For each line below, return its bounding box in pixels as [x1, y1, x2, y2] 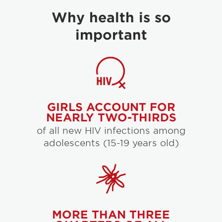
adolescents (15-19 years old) [43, 137, 179, 149]
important [75, 27, 147, 43]
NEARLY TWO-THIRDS [46, 111, 176, 124]
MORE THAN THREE [52, 208, 170, 221]
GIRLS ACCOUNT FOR [47, 100, 175, 113]
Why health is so [51, 9, 171, 25]
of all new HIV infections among [36, 125, 186, 136]
